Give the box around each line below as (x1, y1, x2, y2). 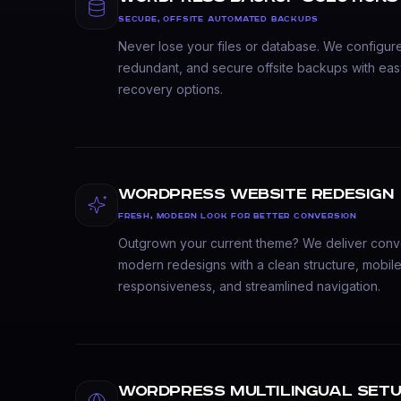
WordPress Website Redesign (118, 185, 394, 204)
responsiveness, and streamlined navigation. (118, 278, 380, 294)
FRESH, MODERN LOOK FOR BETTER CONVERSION (118, 211, 357, 222)
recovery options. (118, 81, 223, 98)
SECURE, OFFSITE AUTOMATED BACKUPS (118, 14, 319, 25)
